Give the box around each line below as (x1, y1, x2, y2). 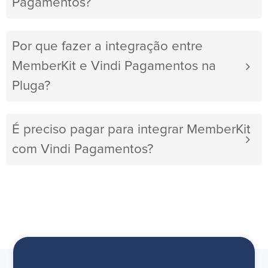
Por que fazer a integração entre (12, 39, 203, 54)
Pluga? (12, 79, 50, 93)
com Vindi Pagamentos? (12, 142, 153, 157)
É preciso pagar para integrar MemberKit (12, 123, 251, 137)
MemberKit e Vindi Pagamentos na (12, 59, 216, 74)
